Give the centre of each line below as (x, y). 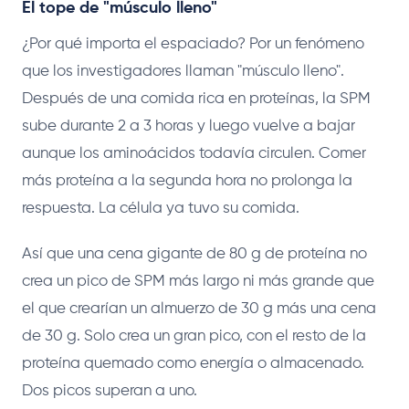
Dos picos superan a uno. (110, 391)
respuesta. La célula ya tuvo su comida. (161, 208)
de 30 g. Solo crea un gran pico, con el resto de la (194, 336)
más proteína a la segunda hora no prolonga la (187, 181)
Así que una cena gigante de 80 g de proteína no (194, 254)
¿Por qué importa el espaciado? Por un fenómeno (193, 44)
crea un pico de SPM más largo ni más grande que (198, 281)
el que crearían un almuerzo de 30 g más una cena (199, 309)
